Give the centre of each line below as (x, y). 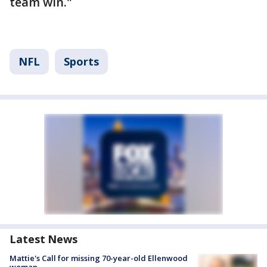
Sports (81, 61)
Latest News (44, 239)
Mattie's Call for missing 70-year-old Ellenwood (99, 258)
